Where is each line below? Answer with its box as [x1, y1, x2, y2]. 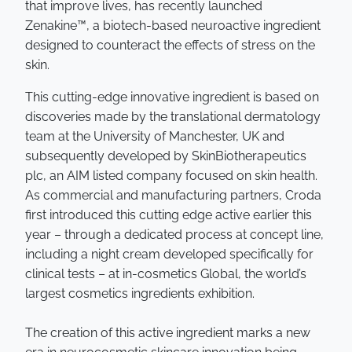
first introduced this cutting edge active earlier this [25, 207, 312, 222]
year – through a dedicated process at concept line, [25, 227, 324, 242]
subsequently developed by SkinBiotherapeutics [25, 148, 306, 163]
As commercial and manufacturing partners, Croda [25, 188, 321, 203]
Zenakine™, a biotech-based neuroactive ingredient [25, 18, 321, 33]
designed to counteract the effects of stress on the [25, 38, 315, 53]
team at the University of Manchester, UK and [25, 129, 284, 144]
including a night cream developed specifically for [25, 247, 313, 262]
